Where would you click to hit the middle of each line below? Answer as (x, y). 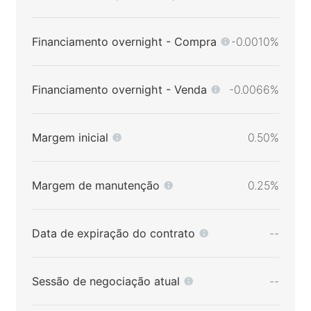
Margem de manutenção (95, 185)
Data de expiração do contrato (113, 233)
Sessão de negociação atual (106, 281)
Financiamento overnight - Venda (119, 89)
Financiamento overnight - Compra (124, 41)
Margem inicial (70, 137)
